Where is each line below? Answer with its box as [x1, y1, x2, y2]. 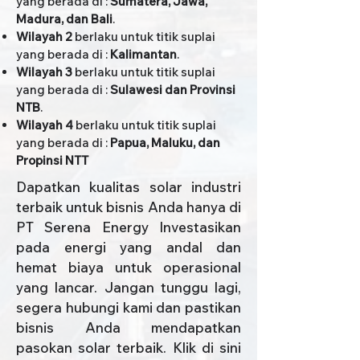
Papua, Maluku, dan [110, 135, 220, 150]
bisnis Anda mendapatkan [16, 319, 241, 336]
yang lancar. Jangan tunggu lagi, [16, 279, 241, 296]
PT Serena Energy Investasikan [16, 219, 241, 235]
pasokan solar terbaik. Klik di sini [16, 339, 241, 356]
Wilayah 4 [16, 117, 73, 133]
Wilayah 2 [16, 29, 75, 44]
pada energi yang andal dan [16, 239, 241, 256]
